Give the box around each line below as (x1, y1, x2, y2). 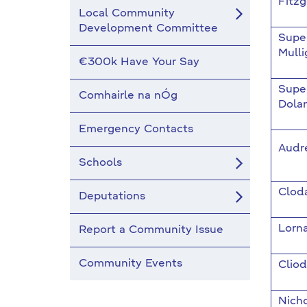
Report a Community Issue (79, 225, 223, 236)
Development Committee (79, 23, 218, 34)
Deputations (79, 191, 145, 202)
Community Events (79, 258, 182, 269)
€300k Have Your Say (79, 57, 199, 68)
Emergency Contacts (79, 124, 193, 135)
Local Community (79, 8, 175, 19)
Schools (79, 158, 122, 169)
